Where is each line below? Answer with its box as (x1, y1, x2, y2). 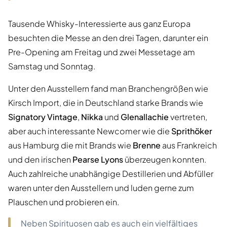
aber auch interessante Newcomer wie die (8, 125, 171, 136)
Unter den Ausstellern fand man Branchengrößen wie (8, 83, 208, 94)
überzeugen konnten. (123, 154, 206, 165)
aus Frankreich (161, 139, 217, 150)
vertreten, (169, 111, 207, 122)
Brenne (133, 139, 161, 150)
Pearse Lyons (72, 154, 123, 165)
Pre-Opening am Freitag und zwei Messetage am (8, 46, 195, 57)
